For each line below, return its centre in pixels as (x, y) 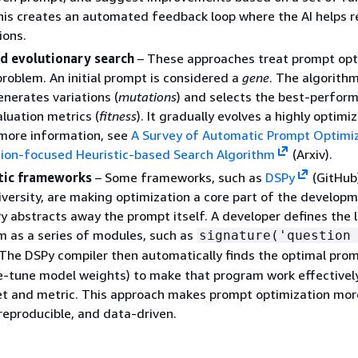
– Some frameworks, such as (179, 177)
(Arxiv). (310, 154)
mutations (147, 96)
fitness (118, 115)
